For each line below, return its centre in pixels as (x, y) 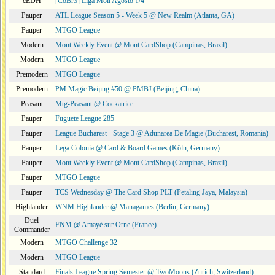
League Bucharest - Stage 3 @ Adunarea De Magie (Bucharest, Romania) (162, 133)
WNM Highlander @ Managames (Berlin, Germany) (132, 207)
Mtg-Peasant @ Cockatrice (94, 104)
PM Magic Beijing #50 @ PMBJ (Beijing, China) (128, 89)
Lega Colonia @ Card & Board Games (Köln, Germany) (137, 148)
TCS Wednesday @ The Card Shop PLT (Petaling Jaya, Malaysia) (151, 192)
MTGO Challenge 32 (86, 242)
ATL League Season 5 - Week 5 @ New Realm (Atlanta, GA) (145, 15)
